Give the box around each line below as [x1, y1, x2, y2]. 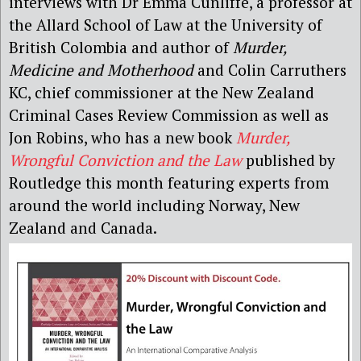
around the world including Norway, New [9, 194, 300, 215]
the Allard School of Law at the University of [9, 14, 322, 35]
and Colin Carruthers [197, 59, 346, 80]
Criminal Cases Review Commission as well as [9, 104, 329, 125]
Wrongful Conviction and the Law [9, 149, 242, 170]
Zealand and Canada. [9, 217, 157, 238]
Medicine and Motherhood [9, 59, 197, 80]
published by [242, 149, 335, 170]
